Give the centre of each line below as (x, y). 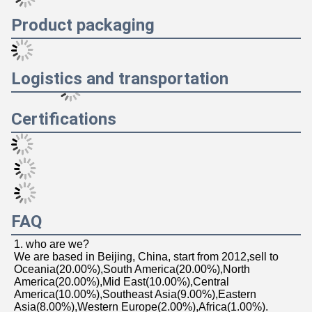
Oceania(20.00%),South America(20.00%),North (132, 269)
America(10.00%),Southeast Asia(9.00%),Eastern (135, 294)
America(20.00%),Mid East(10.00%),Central (122, 282)
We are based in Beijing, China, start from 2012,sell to (146, 257)
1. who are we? (52, 244)
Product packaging (83, 25)
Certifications (64, 119)
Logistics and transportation (120, 79)
